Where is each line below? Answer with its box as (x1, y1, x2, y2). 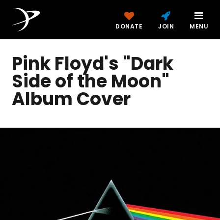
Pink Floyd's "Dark (12, 51, 173, 76)
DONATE (115, 22, 142, 30)
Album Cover (12, 86, 131, 111)
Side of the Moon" (12, 69, 169, 94)
